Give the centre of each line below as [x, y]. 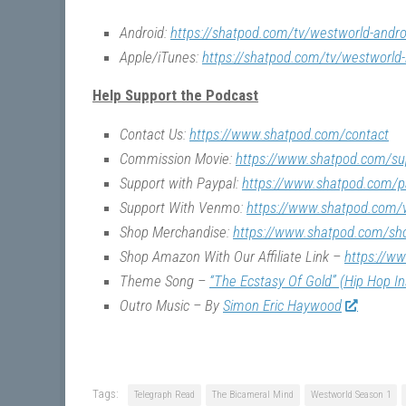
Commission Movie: [178, 159]
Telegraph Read [164, 395]
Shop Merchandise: [176, 232]
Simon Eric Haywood [282, 306]
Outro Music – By [171, 306]
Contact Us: [155, 135]
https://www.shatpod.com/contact [289, 135]
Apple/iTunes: [161, 57]
